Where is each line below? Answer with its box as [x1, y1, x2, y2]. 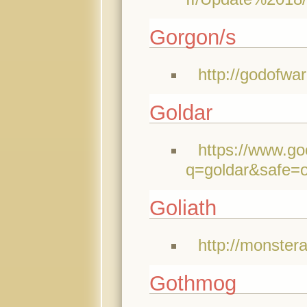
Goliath [149, 195, 217, 220]
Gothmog [149, 271, 236, 295]
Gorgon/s [149, 25, 236, 49]
